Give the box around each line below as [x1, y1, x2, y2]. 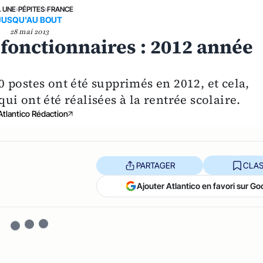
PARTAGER [136, 160, 175, 170]
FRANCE [46, 5, 73, 14]
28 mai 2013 [10, 27, 49, 37]
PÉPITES [18, 5, 45, 14]
